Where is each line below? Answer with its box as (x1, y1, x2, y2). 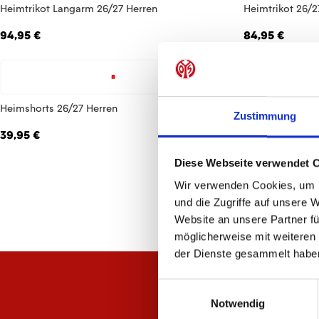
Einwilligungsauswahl (157, 281, 257, 293)
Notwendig (210, 297, 266, 310)
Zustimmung (233, 110, 297, 122)
